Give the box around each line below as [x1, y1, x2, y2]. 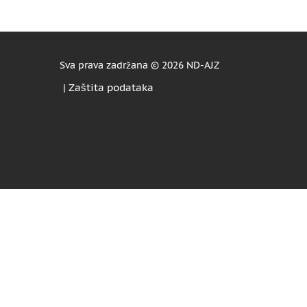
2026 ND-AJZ [162, 59, 219, 71]
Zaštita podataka [69, 81, 153, 94]
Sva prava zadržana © [60, 59, 162, 71]
